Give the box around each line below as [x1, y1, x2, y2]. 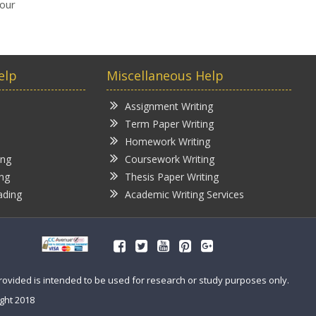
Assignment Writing [124, 99, 213, 113]
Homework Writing [124, 134, 210, 148]
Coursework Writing [124, 152, 214, 166]
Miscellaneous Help [106, 66, 224, 84]
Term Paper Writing [124, 116, 214, 130]
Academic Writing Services [124, 187, 244, 201]
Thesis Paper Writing [124, 169, 219, 183]
